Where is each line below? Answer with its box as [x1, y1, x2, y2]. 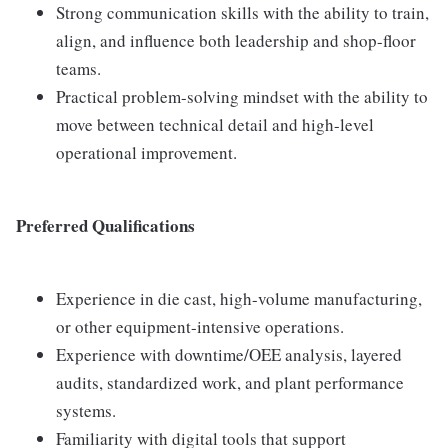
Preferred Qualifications [16, 212, 195, 238]
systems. [56, 398, 116, 422]
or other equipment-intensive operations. [56, 314, 344, 338]
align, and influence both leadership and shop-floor [56, 28, 416, 52]
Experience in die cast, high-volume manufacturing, [56, 286, 422, 310]
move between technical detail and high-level [56, 112, 374, 136]
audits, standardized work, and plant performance [56, 370, 404, 394]
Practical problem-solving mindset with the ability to [56, 84, 428, 108]
